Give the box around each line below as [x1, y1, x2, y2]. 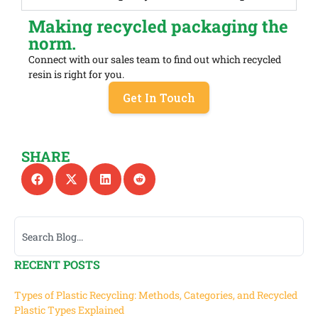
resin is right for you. [28, 67, 124, 82]
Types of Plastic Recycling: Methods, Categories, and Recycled [14, 288, 297, 302]
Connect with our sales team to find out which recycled [28, 53, 281, 67]
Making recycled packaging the [28, 15, 288, 38]
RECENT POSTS [14, 257, 100, 273]
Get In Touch [123, 90, 195, 106]
